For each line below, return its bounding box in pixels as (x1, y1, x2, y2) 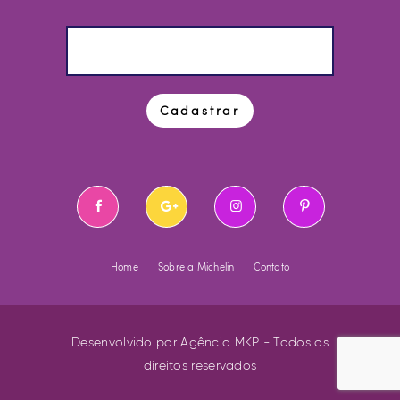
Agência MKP (180, 335, 260, 351)
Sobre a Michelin (157, 260, 235, 274)
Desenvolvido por (71, 335, 181, 351)
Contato (254, 260, 289, 274)
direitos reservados (143, 358, 257, 374)
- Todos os (259, 335, 329, 351)
